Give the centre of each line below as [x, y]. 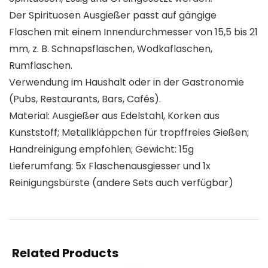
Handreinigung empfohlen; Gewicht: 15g [101, 150]
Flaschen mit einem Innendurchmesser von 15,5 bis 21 [133, 32]
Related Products [65, 253]
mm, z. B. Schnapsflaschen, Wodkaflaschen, [111, 49]
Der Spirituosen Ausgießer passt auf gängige [113, 16]
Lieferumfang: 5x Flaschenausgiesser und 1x [110, 166]
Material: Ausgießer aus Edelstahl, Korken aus [114, 116]
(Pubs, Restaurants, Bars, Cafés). [85, 99]
